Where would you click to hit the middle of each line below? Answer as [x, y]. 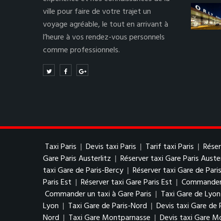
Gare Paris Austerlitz [77, 159]
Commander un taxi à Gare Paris [98, 194]
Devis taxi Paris [112, 147]
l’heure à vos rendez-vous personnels [104, 37]
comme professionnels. [81, 50]
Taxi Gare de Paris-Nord [108, 206]
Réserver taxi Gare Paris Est [127, 183]
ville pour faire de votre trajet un [97, 12]
